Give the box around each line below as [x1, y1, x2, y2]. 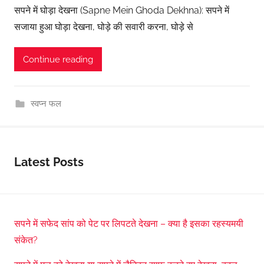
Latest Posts [14, 155, 84, 170]
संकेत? [14, 234, 38, 246]
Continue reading [23, 54, 93, 65]
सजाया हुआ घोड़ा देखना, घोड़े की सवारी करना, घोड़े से [14, 21, 193, 33]
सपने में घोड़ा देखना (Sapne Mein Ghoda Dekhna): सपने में [14, 5, 229, 16]
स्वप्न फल [30, 98, 61, 110]
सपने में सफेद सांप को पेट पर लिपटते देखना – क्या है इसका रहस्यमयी [14, 217, 243, 229]
